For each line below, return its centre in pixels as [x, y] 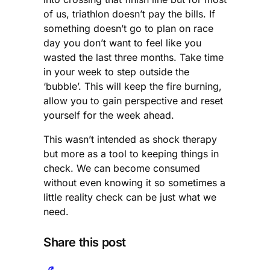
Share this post [85, 243]
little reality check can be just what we [130, 197]
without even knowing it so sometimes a [134, 182]
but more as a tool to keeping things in [131, 153]
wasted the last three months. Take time [133, 57]
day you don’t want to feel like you [122, 42]
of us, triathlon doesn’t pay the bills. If [129, 14]
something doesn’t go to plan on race [128, 28]
